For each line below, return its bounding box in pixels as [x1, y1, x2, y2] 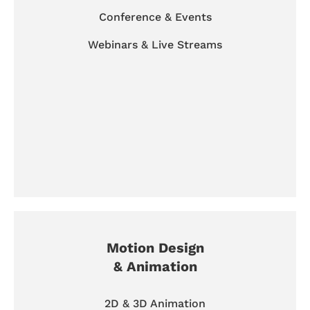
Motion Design [106, 239, 204, 256]
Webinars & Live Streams [88, 37, 222, 51]
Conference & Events [98, 10, 212, 24]
